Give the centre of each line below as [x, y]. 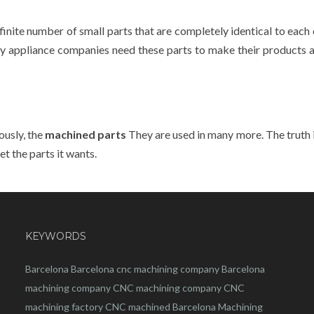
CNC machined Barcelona [160, 306]
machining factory [64, 306]
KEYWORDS [55, 236]
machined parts [86, 134]
